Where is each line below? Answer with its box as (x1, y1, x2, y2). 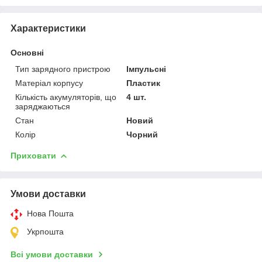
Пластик (126, 78, 161, 88)
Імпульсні (126, 64, 167, 74)
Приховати (11, 150, 56, 160)
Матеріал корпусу (15, 78, 83, 88)
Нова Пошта (27, 208, 74, 218)
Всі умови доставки (11, 249, 93, 259)
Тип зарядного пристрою (15, 64, 111, 74)
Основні (11, 47, 44, 57)
